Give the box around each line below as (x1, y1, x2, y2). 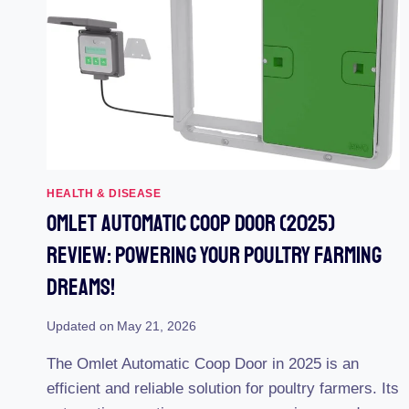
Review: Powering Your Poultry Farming (47, 240, 382, 270)
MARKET (129, 147, 188, 162)
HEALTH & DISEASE (47, 186, 162, 200)
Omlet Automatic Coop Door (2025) (47, 208, 335, 238)
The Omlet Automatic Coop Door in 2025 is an (47, 354, 359, 372)
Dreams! (47, 272, 115, 302)
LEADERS (129, 166, 194, 181)
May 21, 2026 (117, 319, 197, 333)
